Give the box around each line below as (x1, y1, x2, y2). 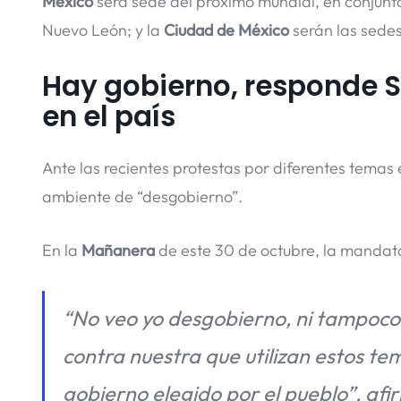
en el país (42, 96, 175, 136)
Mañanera (81, 240, 158, 261)
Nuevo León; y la (42, 19, 164, 40)
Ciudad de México (164, 19, 289, 40)
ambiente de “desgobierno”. (42, 185, 243, 207)
